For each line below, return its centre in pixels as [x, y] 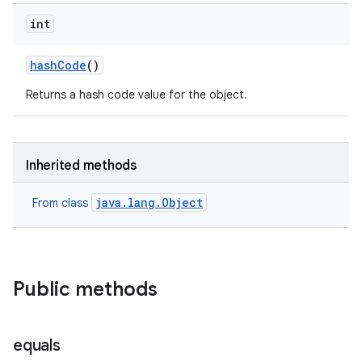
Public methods [85, 289]
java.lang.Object [149, 202]
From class [62, 203]
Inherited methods [81, 166]
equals [37, 345]
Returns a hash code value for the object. [137, 95]
